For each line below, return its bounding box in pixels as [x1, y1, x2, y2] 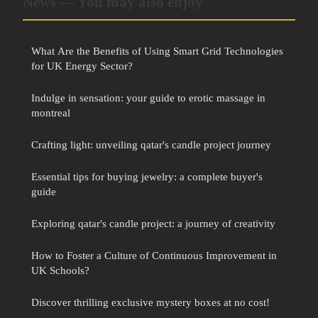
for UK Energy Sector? [31, 59, 133, 72]
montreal [31, 106, 70, 119]
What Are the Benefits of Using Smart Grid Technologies [31, 44, 283, 57]
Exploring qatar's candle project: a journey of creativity [31, 216, 275, 229]
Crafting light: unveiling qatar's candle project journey [31, 138, 271, 150]
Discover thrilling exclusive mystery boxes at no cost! [31, 295, 270, 308]
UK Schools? [31, 263, 89, 276]
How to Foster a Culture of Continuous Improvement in [31, 248, 277, 261]
